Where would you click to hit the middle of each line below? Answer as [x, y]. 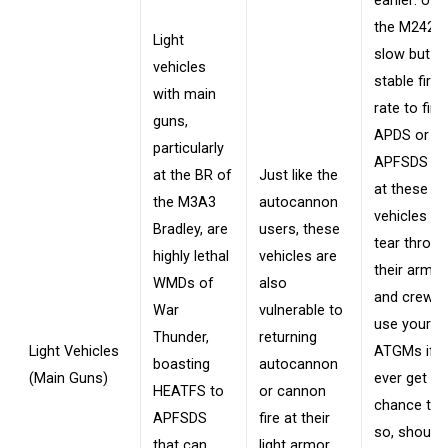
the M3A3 [184, 202]
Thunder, [181, 337]
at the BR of [192, 175]
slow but [402, 54]
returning [288, 337]
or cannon [292, 391]
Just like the [298, 175]
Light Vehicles [74, 351]
